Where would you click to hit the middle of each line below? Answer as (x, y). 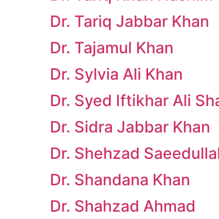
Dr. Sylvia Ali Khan (116, 74)
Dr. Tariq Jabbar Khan (130, 21)
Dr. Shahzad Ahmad (123, 206)
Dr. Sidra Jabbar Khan (130, 127)
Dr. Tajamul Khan (112, 48)
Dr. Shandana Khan (120, 180)
